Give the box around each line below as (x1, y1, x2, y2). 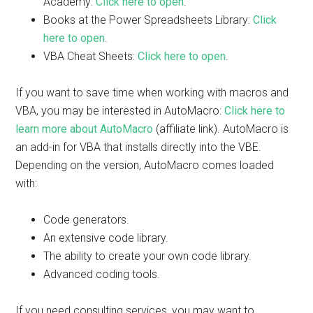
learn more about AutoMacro (15, 122, 154, 136)
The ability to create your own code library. (43, 249, 252, 263)
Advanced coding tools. (43, 268, 161, 281)
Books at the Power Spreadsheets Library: (43, 13, 254, 27)
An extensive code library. (43, 231, 169, 245)
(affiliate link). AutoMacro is (153, 122, 289, 136)
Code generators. (43, 213, 130, 226)
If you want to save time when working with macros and (15, 86, 289, 99)
